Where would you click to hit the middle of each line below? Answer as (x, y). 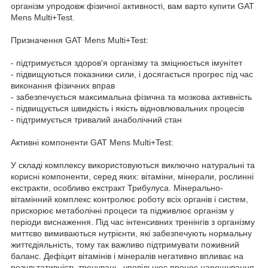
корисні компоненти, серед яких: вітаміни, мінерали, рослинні (132, 176)
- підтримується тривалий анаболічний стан (96, 119)
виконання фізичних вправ (63, 85)
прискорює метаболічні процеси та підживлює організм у (122, 210)
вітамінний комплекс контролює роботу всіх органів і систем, (130, 199)
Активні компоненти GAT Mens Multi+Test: (92, 142)
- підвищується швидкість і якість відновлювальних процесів (127, 108)
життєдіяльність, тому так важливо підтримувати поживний (125, 244)
